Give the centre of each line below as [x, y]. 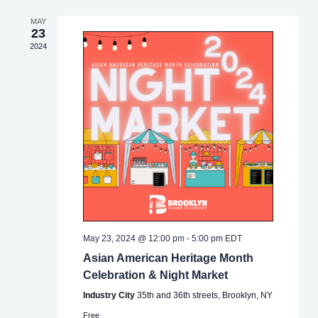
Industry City [110, 295]
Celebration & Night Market [155, 275]
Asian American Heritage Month [168, 258]
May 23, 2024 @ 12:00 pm [133, 238]
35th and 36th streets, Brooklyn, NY [204, 295]
